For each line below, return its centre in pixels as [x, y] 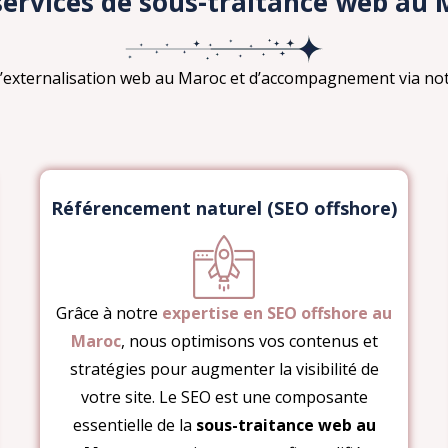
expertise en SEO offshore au [277, 312]
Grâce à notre [109, 312]
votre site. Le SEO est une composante [224, 396]
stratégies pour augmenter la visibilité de [224, 368]
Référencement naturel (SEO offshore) [224, 207]
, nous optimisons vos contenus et [249, 340]
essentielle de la [134, 424]
